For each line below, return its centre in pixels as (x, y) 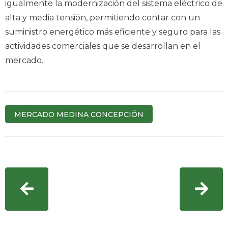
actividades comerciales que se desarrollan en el (103, 46)
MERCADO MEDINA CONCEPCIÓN (79, 114)
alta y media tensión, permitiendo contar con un (103, 17)
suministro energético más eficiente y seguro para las (113, 32)
